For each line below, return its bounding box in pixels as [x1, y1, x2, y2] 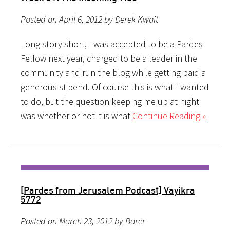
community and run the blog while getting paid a [21, 66, 206, 79]
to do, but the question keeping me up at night [21, 95, 199, 107]
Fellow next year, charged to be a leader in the [21, 52, 197, 64]
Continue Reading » [132, 109, 206, 122]
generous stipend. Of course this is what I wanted [21, 81, 209, 93]
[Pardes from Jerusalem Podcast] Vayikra [21, 184, 195, 196]
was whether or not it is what [21, 109, 132, 122]
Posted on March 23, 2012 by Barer [21, 215, 145, 227]
